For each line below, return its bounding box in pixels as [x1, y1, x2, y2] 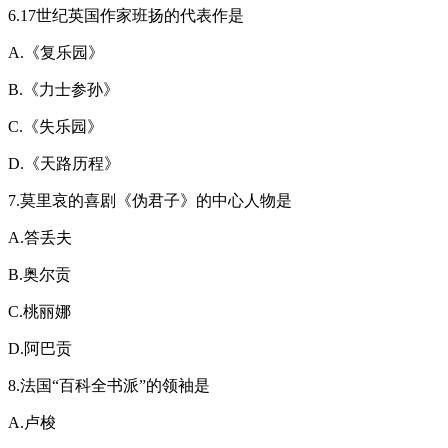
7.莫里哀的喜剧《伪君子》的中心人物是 [8, 191, 292, 209]
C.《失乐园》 [8, 117, 103, 135]
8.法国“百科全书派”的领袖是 [8, 376, 210, 394]
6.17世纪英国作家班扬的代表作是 [8, 6, 244, 24]
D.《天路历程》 [8, 154, 120, 172]
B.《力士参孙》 [8, 80, 119, 98]
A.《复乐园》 [8, 43, 104, 61]
